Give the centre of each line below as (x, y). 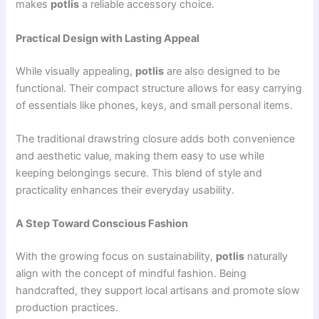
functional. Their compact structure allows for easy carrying (159, 88)
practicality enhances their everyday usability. (125, 190)
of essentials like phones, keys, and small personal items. (155, 105)
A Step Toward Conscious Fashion (102, 224)
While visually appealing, (76, 71)
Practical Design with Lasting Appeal (108, 38)
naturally (266, 257)
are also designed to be (222, 71)
